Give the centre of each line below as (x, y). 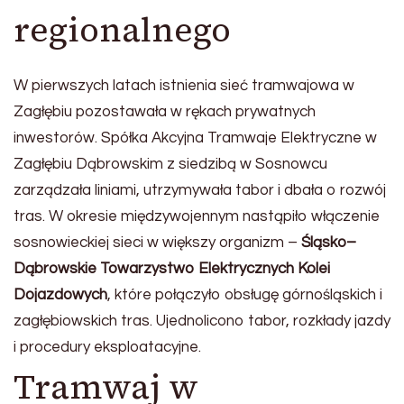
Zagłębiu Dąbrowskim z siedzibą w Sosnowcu (170, 165)
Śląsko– (329, 243)
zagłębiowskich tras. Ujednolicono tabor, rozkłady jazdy (202, 321)
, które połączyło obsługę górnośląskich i (245, 295)
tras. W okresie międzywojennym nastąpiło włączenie (197, 217)
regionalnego (122, 30)
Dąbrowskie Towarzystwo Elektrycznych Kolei (172, 269)
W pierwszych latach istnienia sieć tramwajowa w (184, 86)
